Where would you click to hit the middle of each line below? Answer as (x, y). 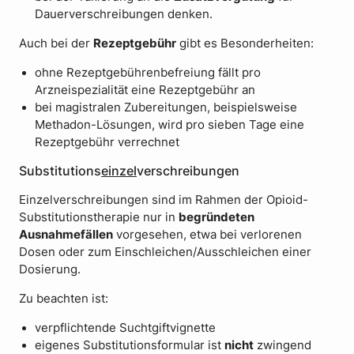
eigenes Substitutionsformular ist (130, 345)
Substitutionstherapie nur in (99, 218)
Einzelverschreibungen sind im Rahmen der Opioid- (164, 200)
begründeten (217, 218)
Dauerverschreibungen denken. (124, 15)
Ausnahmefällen (66, 235)
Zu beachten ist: (64, 298)
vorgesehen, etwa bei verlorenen (207, 235)
